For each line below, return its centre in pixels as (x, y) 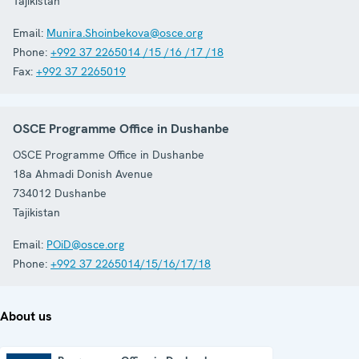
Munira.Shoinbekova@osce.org (125, 32)
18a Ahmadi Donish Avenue (83, 173)
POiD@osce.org (85, 244)
